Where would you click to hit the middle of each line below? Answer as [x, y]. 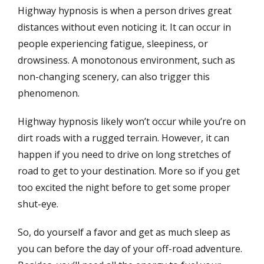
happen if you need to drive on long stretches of [124, 155]
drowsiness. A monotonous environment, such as [126, 60]
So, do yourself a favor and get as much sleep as [124, 232]
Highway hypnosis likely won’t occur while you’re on [132, 122]
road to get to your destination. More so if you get [129, 171]
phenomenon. [49, 93]
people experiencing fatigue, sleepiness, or [113, 44]
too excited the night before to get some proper [124, 188]
